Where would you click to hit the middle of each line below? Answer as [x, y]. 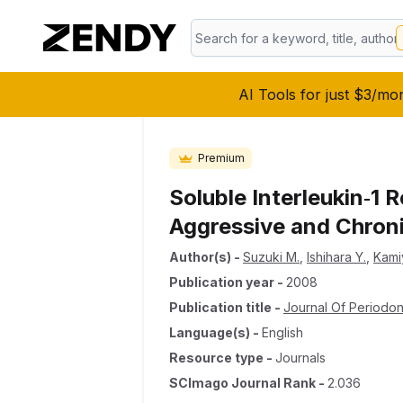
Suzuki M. [271, 257]
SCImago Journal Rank [242, 383]
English [282, 332]
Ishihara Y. [336, 257]
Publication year [222, 282]
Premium [221, 158]
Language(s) [210, 332]
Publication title [220, 307]
